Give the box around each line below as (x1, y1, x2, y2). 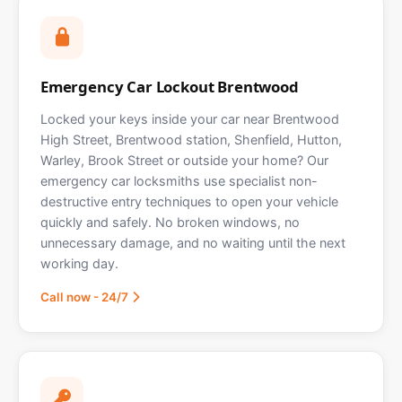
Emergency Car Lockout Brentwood (40, 76, 299, 98)
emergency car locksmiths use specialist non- (40, 173, 318, 189)
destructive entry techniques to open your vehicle (40, 194, 338, 210)
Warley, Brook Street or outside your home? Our (40, 153, 328, 169)
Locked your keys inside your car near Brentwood (40, 111, 339, 127)
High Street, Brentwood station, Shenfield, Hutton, (40, 132, 342, 148)
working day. (40, 256, 118, 272)
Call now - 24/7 (40, 290, 128, 305)
